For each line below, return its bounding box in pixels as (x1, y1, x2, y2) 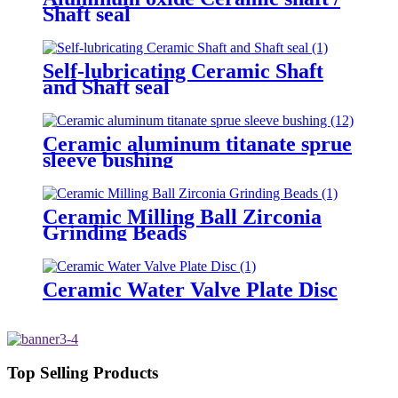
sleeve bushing (43, 148, 173, 172)
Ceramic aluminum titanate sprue (43, 132, 352, 156)
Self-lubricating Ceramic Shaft (43, 60, 323, 84)
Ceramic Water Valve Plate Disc (43, 277, 338, 301)
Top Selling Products (7, 363, 158, 383)
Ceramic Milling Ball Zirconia (43, 204, 322, 228)
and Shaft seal (43, 76, 170, 99)
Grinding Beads (43, 220, 187, 244)
